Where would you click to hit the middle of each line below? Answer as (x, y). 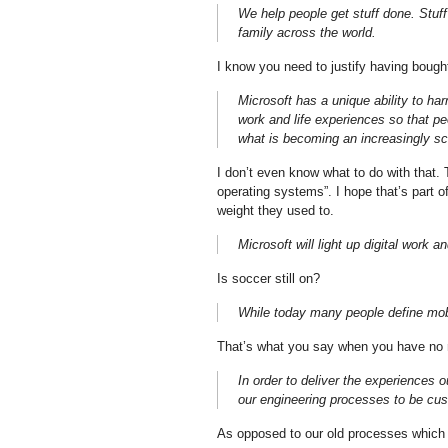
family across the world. (306, 32)
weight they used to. (275, 210)
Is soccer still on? (268, 278)
